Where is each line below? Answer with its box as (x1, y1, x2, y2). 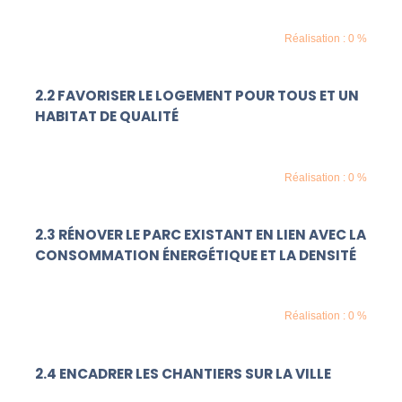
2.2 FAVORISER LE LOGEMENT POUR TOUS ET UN (35, 86, 360, 106)
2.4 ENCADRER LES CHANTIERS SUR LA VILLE (35, 363, 332, 383)
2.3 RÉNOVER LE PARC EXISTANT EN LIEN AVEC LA (35, 225, 367, 245)
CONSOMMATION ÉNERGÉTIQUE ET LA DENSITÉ (35, 246, 357, 266)
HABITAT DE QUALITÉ (35, 107, 179, 127)
